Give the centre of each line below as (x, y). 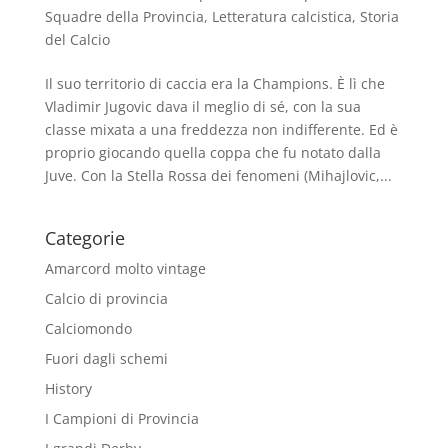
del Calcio (77, 40)
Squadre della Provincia (124, 17)
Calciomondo (88, 329)
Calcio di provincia (106, 299)
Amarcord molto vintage (125, 269)
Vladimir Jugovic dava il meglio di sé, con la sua (202, 107)
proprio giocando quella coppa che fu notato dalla (212, 153)
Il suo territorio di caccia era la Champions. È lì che (214, 84)
